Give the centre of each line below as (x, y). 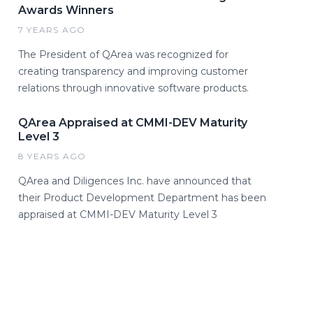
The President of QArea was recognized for (123, 54)
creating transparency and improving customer (133, 71)
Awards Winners (66, 10)
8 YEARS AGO (52, 156)
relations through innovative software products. (133, 88)
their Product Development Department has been (142, 198)
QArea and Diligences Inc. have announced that (135, 181)
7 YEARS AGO (52, 30)
